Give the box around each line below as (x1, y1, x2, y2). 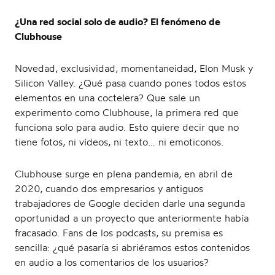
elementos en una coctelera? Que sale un (15, 91, 200, 104)
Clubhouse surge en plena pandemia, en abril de (15, 168, 233, 180)
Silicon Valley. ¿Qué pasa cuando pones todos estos (15, 77, 246, 90)
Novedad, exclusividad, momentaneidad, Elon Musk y (15, 62, 253, 75)
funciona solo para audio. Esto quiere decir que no (15, 121, 239, 134)
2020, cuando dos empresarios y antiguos (15, 182, 203, 195)
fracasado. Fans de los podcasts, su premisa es (15, 227, 223, 239)
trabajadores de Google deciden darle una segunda (15, 197, 245, 210)
